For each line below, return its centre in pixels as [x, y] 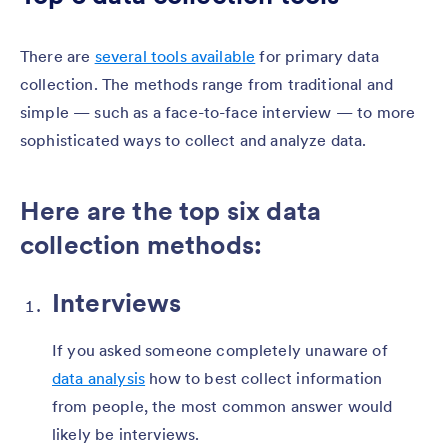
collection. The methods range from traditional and [207, 83]
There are [57, 55]
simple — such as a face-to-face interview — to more [218, 111]
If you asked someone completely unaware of [220, 349]
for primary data [317, 55]
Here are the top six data [171, 210]
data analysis [99, 377]
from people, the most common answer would [222, 405]
